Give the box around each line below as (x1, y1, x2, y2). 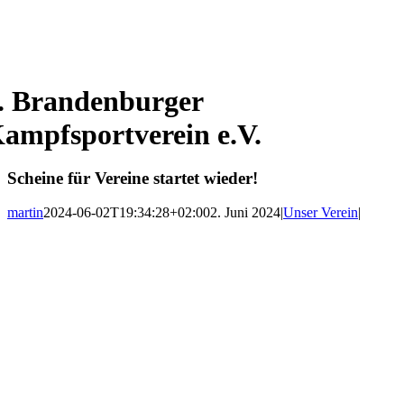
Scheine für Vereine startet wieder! (7, 168, 258, 188)
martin (7, 205, 43, 221)
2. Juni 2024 (210, 205, 280, 221)
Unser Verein (283, 205, 358, 221)
